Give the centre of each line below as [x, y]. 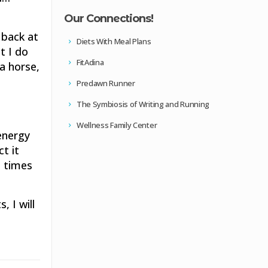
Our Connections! [109, 19]
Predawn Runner [105, 83]
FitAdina [89, 62]
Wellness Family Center [116, 125]
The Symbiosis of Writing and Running [142, 104]
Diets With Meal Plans [113, 41]
